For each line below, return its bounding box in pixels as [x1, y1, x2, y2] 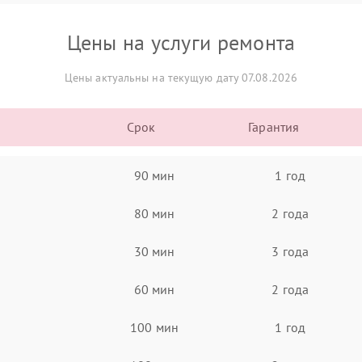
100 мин [130, 318, 179, 335]
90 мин [133, 166, 175, 183]
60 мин [133, 280, 175, 297]
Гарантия [248, 119, 300, 135]
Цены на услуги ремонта [66, 29, 296, 56]
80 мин [133, 204, 175, 221]
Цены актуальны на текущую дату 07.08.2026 [64, 70, 298, 85]
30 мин [133, 242, 175, 259]
